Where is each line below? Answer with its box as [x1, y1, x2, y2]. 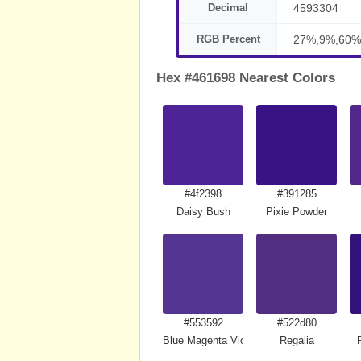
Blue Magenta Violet [163, 334, 257, 346]
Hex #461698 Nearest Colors [156, 70, 335, 85]
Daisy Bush [176, 205, 230, 218]
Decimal [208, 2, 248, 14]
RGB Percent [196, 33, 260, 45]
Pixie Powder [266, 205, 327, 218]
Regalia [279, 334, 314, 346]
